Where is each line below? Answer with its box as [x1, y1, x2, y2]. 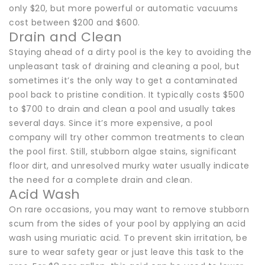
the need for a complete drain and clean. [9, 173, 192, 186]
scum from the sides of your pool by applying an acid [9, 217, 245, 230]
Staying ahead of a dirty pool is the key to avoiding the [9, 46, 251, 58]
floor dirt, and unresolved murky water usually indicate [9, 159, 250, 172]
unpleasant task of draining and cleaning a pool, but [9, 60, 240, 72]
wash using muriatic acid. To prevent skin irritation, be [9, 231, 247, 244]
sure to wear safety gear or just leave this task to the [9, 245, 244, 258]
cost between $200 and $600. [9, 16, 140, 28]
